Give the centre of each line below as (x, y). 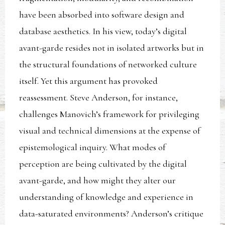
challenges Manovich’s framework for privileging (109, 114)
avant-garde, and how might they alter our (98, 181)
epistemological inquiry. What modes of (93, 147)
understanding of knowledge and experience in (106, 197)
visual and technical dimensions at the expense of (110, 131)
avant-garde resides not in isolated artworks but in (112, 48)
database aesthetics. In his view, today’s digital (103, 31)
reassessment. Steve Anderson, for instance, (99, 98)
